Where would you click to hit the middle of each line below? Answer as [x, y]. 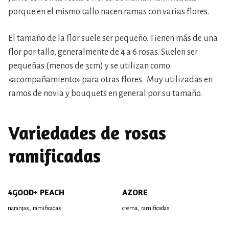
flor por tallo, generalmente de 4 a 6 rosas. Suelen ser [103, 52]
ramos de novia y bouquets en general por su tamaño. [105, 94]
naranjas [18, 208]
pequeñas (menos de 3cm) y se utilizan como [89, 66]
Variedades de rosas [87, 133]
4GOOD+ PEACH [36, 192]
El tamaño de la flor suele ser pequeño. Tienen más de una [113, 38]
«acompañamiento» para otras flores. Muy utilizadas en [110, 80]
